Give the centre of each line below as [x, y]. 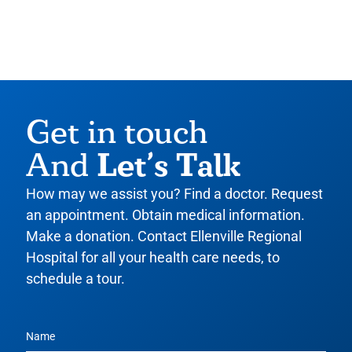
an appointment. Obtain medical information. [165, 215]
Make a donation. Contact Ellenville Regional [164, 236]
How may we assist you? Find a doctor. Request [174, 194]
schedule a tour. [75, 279]
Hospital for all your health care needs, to [153, 258]
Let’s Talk [169, 167]
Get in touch [117, 134]
